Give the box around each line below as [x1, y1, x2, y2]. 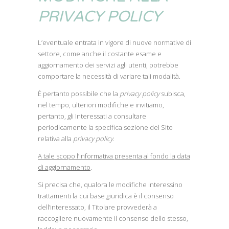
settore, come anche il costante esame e [38, 49, 162, 58]
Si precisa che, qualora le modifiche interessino [38, 180, 182, 189]
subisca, [159, 89, 186, 98]
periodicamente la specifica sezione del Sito [38, 123, 173, 132]
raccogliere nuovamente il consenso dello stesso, [38, 214, 188, 223]
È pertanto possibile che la [38, 89, 120, 98]
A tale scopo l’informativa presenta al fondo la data [38, 151, 190, 161]
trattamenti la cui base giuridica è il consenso [38, 191, 174, 200]
